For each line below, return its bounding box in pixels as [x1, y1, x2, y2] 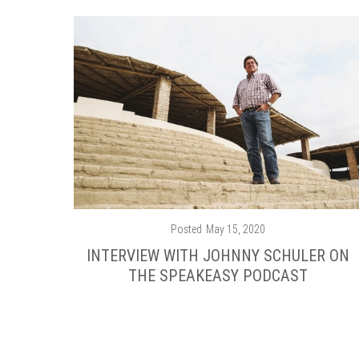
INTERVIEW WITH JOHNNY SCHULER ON [86, 245, 349, 266]
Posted [170, 222, 202, 237]
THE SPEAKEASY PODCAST [127, 265, 308, 286]
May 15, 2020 [205, 222, 265, 237]
